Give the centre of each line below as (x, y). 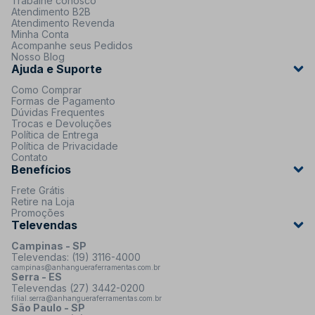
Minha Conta (40, 34)
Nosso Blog (38, 56)
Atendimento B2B (51, 11)
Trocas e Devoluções (62, 123)
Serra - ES (37, 276)
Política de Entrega (55, 134)
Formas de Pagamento (63, 101)
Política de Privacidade (65, 146)
